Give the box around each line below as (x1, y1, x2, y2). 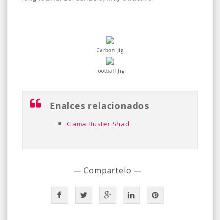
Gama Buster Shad (67, 119, 130, 128)
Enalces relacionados (50, 100, 149, 111)
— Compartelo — (73, 165, 142, 176)
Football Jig (95, 67, 125, 74)
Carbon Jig (96, 47, 124, 54)
